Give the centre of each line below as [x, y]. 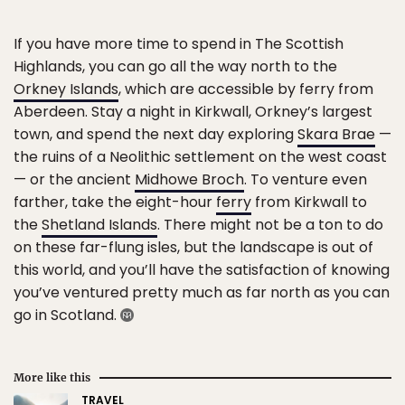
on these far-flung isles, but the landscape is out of [193, 247]
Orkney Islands [66, 89]
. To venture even [306, 179]
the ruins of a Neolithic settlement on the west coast [200, 156]
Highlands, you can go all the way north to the [175, 66]
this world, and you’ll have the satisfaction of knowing [202, 269]
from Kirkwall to [309, 202]
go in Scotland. [67, 315]
